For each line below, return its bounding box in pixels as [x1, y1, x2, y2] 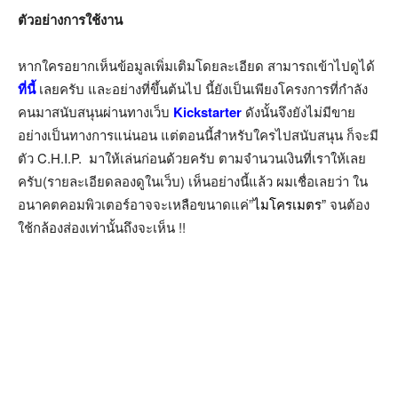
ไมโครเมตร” [253, 195, 326, 213]
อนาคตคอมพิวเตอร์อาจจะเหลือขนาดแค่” [18, 195, 253, 213]
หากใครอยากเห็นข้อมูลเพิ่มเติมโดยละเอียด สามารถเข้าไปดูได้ [18, 56, 375, 75]
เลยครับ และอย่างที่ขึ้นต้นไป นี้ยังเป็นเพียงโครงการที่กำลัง [36, 79, 368, 98]
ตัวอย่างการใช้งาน [18, 10, 123, 29]
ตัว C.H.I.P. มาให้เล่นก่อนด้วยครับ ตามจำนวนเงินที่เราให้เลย [18, 148, 366, 167]
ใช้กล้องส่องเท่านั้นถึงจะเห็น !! [18, 218, 186, 236]
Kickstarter [173, 102, 242, 122]
